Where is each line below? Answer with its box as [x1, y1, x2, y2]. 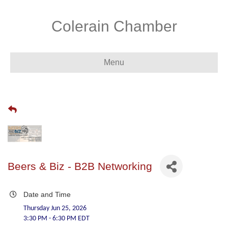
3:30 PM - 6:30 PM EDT [23, 215, 90, 222]
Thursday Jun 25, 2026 [23, 205, 87, 212]
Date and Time [23, 190, 71, 198]
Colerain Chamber [51, 18, 177, 35]
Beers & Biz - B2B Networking [8, 160, 152, 172]
